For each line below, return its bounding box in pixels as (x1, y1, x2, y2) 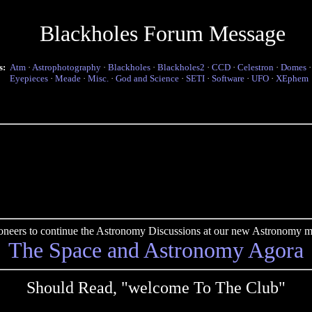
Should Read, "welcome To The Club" (26, 279, 286, 297)
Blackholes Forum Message (39, 21, 286, 46)
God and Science (116, 73, 179, 84)
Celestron (237, 62, 274, 72)
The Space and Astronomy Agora (8, 237, 304, 263)
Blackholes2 (157, 62, 205, 72)
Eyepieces (10, 73, 48, 84)
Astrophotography (32, 62, 101, 72)
